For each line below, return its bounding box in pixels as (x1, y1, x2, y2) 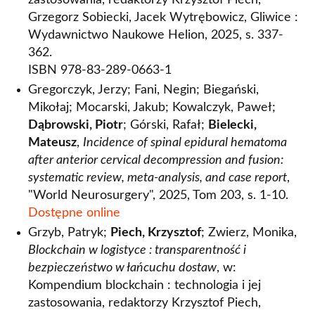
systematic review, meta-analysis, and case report (28, 172, 287, 184)
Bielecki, (208, 119, 257, 131)
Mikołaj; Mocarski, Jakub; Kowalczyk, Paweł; (28, 101, 276, 114)
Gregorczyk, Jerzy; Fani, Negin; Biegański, (28, 84, 259, 96)
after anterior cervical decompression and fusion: (28, 154, 283, 167)
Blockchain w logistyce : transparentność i (28, 244, 246, 257)
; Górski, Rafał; (123, 119, 208, 131)
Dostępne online (28, 207, 120, 219)
